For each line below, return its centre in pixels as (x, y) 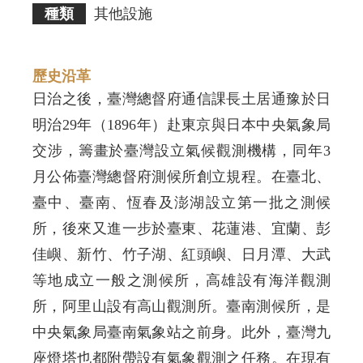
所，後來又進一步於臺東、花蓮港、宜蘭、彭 (181, 228)
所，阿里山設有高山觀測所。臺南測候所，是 (181, 306)
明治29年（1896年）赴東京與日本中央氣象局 (181, 124)
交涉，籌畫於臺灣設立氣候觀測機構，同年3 (181, 150)
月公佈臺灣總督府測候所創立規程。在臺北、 (181, 176)
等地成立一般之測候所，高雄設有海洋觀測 (181, 280)
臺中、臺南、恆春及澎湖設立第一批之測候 (181, 202)
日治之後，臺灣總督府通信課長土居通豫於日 (181, 98)
